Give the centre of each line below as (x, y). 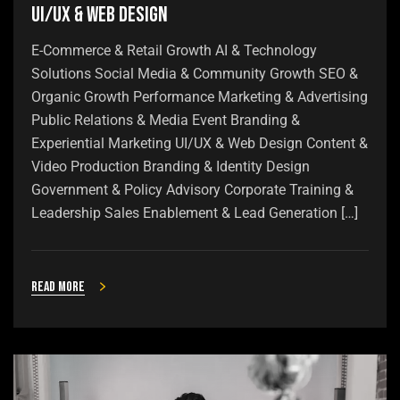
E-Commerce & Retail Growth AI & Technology (174, 50)
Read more (58, 287)
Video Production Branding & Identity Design (171, 166)
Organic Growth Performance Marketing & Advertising (200, 96)
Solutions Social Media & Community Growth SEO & (195, 73)
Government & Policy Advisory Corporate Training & (192, 189)
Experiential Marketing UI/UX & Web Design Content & (200, 143)
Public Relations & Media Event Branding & (166, 120)
